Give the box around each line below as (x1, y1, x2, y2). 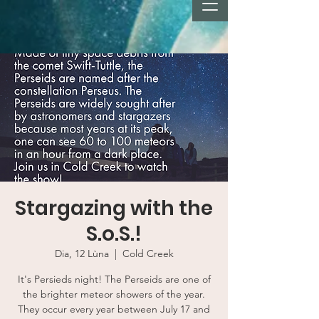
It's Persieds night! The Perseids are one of (17, 273, 211, 286)
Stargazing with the (15, 194, 213, 222)
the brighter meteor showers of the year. (23, 288, 205, 300)
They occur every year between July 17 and (18, 303, 210, 315)
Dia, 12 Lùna (54, 247, 109, 260)
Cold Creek (122, 247, 174, 260)
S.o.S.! (86, 220, 142, 248)
